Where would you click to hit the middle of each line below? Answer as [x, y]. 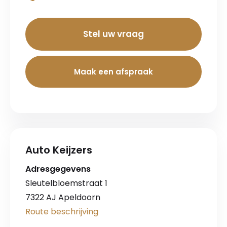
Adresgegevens [58, 169]
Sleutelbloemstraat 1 [66, 183]
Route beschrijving [62, 212]
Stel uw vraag [113, 34]
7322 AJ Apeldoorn [63, 198]
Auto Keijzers [59, 150]
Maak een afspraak [113, 72]
